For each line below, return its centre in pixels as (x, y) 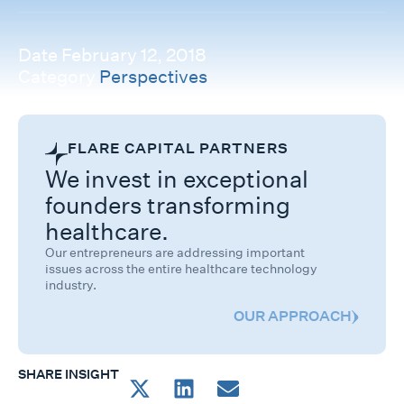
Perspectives (153, 77)
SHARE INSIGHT (69, 375)
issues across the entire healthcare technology (181, 269)
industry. (71, 285)
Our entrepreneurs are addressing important (175, 253)
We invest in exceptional (177, 179)
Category (57, 77)
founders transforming (168, 206)
